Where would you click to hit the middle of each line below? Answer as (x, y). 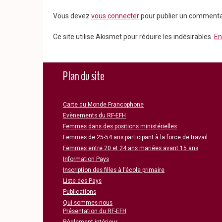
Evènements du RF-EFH (94, 116)
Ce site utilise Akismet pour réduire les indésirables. (134, 37)
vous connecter (115, 16)
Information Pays (86, 159)
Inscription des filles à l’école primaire (114, 170)
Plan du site (84, 77)
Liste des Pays (82, 181)
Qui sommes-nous (88, 203)
